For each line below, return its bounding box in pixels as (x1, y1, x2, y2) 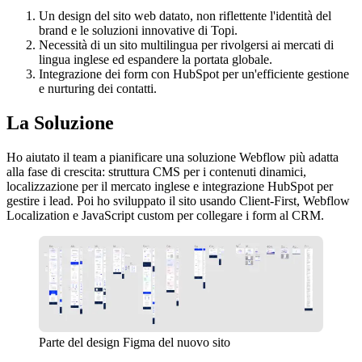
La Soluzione (6, 112, 114, 133)
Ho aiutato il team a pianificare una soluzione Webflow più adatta (6, 149, 339, 164)
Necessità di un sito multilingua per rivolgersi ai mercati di (39, 38, 334, 53)
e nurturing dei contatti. (39, 82, 157, 96)
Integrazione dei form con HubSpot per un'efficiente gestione (39, 67, 349, 82)
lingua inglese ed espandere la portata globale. (39, 53, 272, 67)
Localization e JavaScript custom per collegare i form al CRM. (6, 208, 324, 222)
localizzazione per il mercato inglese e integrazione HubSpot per (6, 179, 333, 193)
